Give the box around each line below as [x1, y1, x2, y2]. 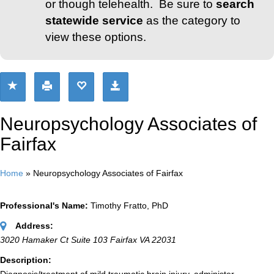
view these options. [45, 31, 146, 44]
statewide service [45, 14, 143, 28]
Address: [15, 221, 53, 231]
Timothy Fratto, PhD [91, 201, 168, 211]
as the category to [143, 14, 240, 28]
